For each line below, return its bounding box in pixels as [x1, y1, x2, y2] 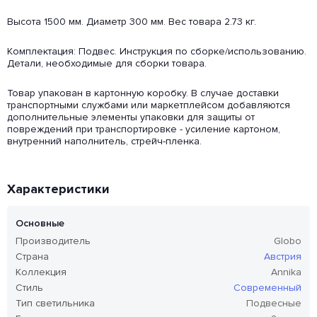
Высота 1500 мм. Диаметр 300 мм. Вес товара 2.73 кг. [7, 16, 256, 28]
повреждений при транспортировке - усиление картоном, [7, 123, 280, 136]
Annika [271, 266, 301, 279]
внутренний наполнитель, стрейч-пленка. [7, 135, 202, 148]
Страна [16, 250, 49, 263]
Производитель [16, 235, 91, 248]
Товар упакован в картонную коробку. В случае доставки [7, 87, 279, 100]
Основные [16, 217, 64, 230]
